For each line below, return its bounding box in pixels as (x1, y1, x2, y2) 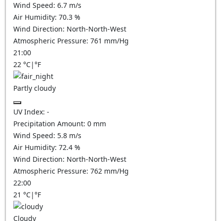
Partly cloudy (13, 83, 56, 93)
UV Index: (13, 107, 47, 116)
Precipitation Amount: (13, 119, 87, 128)
